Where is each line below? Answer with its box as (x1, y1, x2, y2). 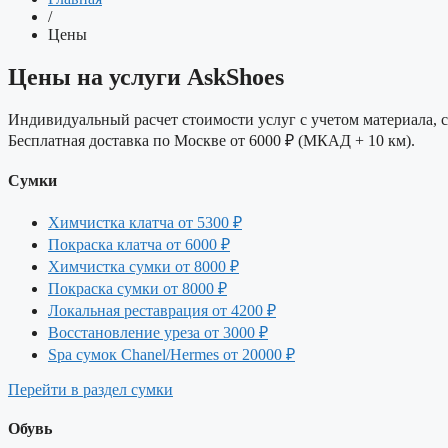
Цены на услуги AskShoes (8, 63, 284, 90)
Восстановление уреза (48, 324, 204, 342)
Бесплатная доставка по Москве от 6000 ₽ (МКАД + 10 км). (8, 131, 415, 149)
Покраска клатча (48, 236, 166, 254)
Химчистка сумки (48, 258, 175, 276)
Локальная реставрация (48, 302, 212, 320)
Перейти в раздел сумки (8, 381, 173, 399)
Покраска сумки (48, 280, 163, 298)
